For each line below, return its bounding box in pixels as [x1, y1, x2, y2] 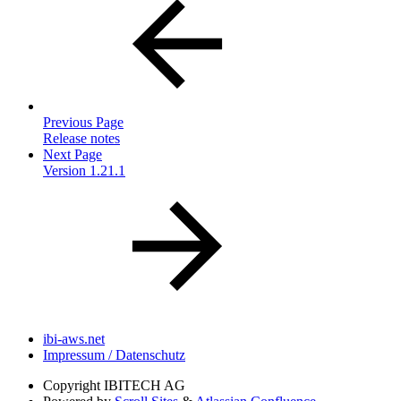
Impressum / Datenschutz [43, 347, 185, 363]
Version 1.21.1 [43, 163, 125, 179]
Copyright [43, 378, 100, 394]
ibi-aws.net [43, 331, 105, 347]
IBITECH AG [104, 378, 185, 394]
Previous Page [43, 115, 124, 131]
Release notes [43, 131, 120, 147]
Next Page [43, 147, 102, 163]
